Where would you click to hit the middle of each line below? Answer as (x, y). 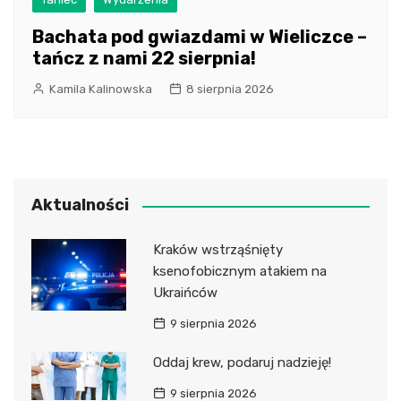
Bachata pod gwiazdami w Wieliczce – (200, 37)
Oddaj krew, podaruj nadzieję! (242, 363)
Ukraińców (185, 293)
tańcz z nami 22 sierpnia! (144, 59)
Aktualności (80, 205)
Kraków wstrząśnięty (218, 250)
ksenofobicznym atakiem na (239, 272)
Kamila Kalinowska (101, 90)
